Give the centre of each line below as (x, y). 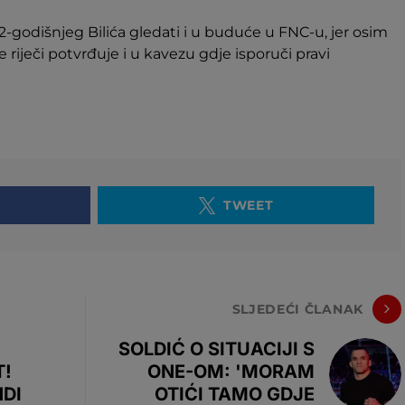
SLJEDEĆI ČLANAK (297, 309)
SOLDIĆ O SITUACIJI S (217, 349)
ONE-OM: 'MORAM (231, 372)
